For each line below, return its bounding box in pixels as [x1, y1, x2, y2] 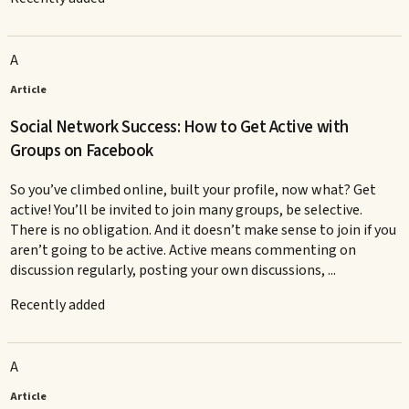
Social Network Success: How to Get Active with [10, 115, 349, 140]
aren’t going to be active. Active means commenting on [10, 239, 357, 260]
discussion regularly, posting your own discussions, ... [10, 259, 337, 280]
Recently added [10, 294, 106, 315]
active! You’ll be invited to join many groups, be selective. [10, 199, 363, 220]
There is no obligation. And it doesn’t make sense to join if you [10, 219, 397, 240]
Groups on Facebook [10, 139, 153, 163]
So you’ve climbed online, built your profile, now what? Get [10, 179, 377, 200]
